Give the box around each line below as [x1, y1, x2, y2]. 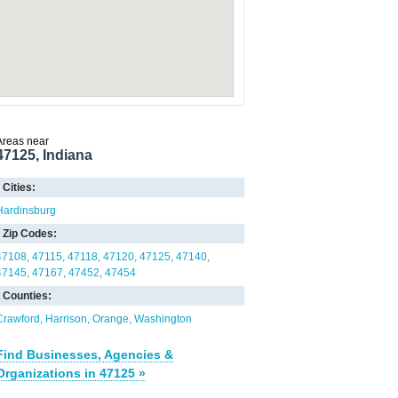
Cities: [3, 181, 36, 194]
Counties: [3, 290, 52, 302]
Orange [92, 313, 129, 325]
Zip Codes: [3, 227, 57, 240]
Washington [134, 313, 192, 325]
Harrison [45, 313, 87, 325]
